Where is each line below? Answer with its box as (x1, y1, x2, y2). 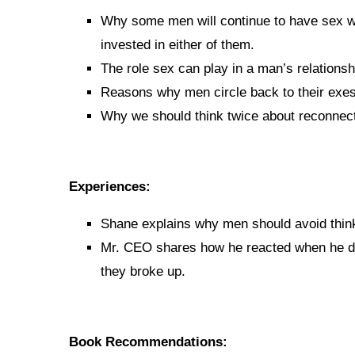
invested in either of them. (101, 37, 254, 53)
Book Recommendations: (69, 334, 227, 350)
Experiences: (69, 179, 151, 195)
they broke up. (101, 264, 185, 280)
